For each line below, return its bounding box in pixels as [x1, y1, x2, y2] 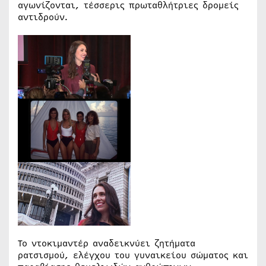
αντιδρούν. [18, 10, 68, 24]
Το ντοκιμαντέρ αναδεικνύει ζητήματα [18, 236, 195, 250]
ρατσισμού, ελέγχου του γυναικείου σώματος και [18, 248, 248, 262]
